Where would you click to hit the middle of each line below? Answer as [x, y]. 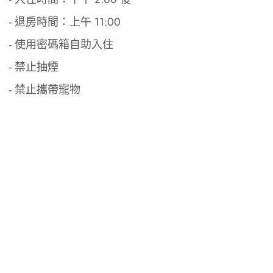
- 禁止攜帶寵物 [45, 90]
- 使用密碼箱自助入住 [61, 45]
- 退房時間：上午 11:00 [65, 22]
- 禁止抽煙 [34, 67]
